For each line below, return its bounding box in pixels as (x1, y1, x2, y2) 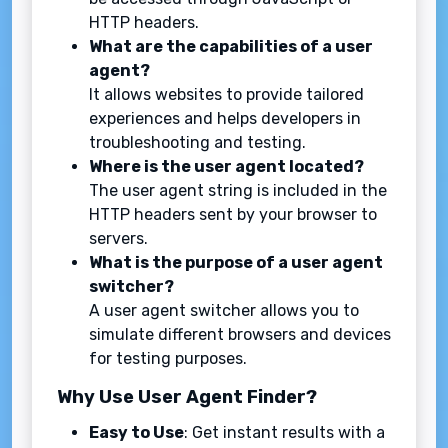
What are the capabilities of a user (89, 37, 373, 57)
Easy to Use (89, 423, 184, 443)
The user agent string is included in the (89, 181, 387, 201)
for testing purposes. (89, 349, 247, 369)
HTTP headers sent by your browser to (89, 205, 377, 225)
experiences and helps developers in (89, 109, 361, 129)
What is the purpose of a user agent (89, 253, 383, 273)
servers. (89, 229, 148, 249)
